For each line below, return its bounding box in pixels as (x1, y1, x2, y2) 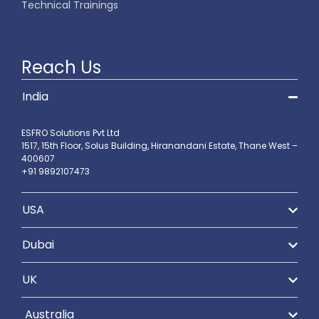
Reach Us (21, 56, 101, 79)
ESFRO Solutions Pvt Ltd (21, 127, 120, 139)
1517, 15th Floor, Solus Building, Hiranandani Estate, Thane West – (21, 140, 298, 152)
